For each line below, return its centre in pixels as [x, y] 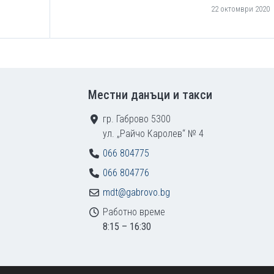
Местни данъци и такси [150, 95]
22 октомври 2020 [240, 9]
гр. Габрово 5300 [137, 119]
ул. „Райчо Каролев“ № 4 [153, 134]
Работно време [134, 212]
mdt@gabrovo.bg [136, 192]
